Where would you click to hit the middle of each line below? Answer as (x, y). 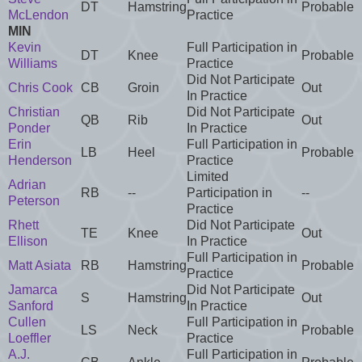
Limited (208, 176)
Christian (34, 112)
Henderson (40, 160)
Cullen (27, 322)
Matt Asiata (40, 265)
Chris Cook (40, 87)
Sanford (31, 305)
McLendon (38, 15)
